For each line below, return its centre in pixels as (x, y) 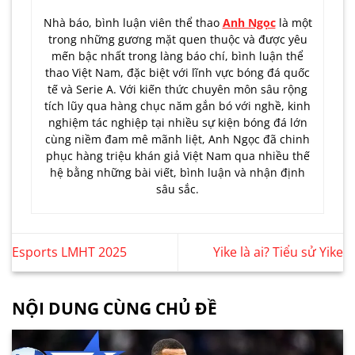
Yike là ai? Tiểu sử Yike (278, 252)
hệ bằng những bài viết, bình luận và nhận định (177, 172)
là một (294, 22)
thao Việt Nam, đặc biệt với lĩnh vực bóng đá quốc (177, 72)
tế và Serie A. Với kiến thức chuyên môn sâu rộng (177, 89)
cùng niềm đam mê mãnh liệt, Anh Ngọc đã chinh (177, 139)
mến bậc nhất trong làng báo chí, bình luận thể (177, 55)
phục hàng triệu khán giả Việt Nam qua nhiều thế (177, 155)
